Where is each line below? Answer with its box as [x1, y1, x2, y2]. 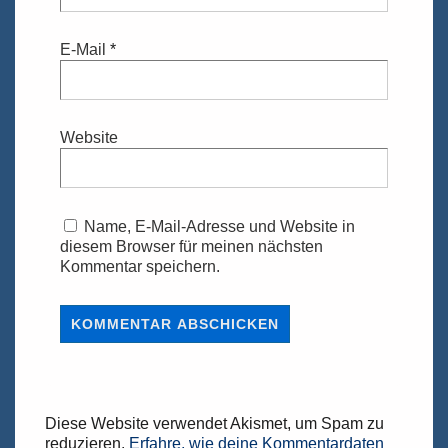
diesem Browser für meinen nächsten [60, 238, 323, 256]
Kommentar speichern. [60, 258, 220, 276]
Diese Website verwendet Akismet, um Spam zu [45, 415, 384, 433]
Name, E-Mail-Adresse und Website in [84, 218, 355, 236]
